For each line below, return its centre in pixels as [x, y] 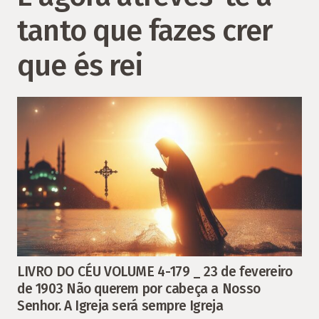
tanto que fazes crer [145, 31]
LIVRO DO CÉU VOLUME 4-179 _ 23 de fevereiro [155, 271]
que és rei [80, 66]
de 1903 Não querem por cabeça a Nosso [139, 288]
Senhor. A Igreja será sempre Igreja [120, 305]
